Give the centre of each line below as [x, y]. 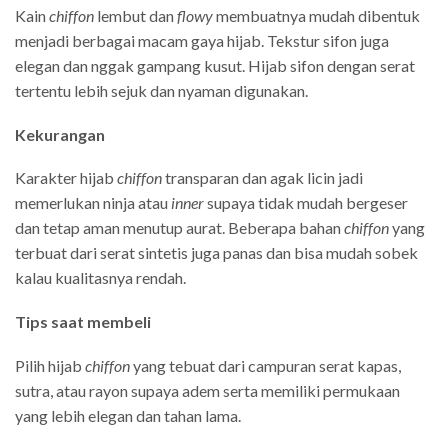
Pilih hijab [50, 365]
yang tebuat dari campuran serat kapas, [265, 365]
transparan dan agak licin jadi [262, 178]
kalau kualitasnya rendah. [100, 278]
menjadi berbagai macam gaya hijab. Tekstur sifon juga [202, 41]
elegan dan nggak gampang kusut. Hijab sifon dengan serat [215, 66]
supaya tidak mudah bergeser [306, 203]
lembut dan [135, 16]
